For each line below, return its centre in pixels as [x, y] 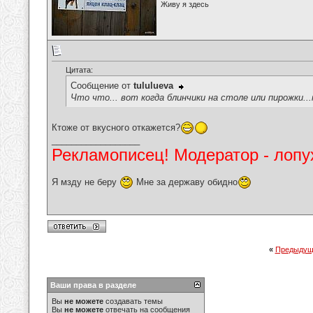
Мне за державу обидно [185, 182]
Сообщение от [102, 86]
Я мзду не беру [86, 182]
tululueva [153, 86]
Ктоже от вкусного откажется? [116, 127]
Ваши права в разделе [93, 285]
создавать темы [133, 301]
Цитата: [79, 70]
